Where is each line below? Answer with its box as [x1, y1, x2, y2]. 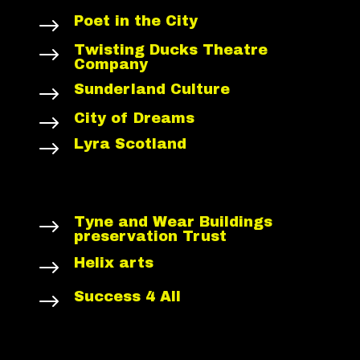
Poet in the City [73, 12, 198, 29]
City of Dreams [73, 109, 194, 126]
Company [73, 55, 148, 72]
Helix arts [73, 254, 153, 271]
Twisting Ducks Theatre [73, 41, 268, 58]
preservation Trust [73, 227, 227, 244]
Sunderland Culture [73, 80, 230, 97]
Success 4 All [73, 288, 181, 305]
